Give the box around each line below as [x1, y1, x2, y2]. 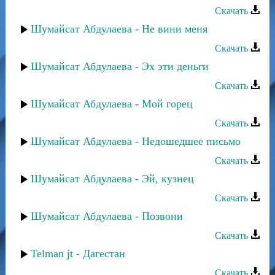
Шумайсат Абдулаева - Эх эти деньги [31, 60, 209, 72]
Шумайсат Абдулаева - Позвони [31, 210, 183, 222]
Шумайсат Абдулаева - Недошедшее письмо [31, 135, 241, 147]
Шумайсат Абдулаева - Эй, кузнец [31, 172, 194, 185]
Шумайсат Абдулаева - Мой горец [31, 98, 193, 110]
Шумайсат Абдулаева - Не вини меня [31, 23, 207, 35]
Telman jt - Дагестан [31, 247, 125, 260]
